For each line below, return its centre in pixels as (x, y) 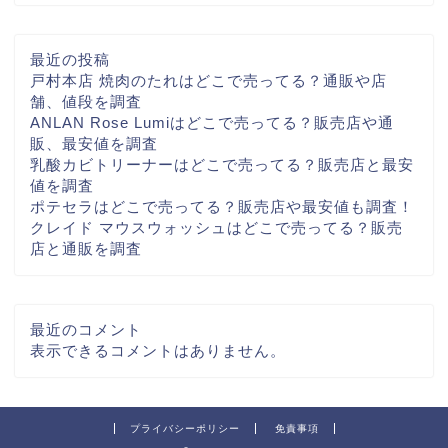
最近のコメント (86, 330)
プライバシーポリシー (184, 429)
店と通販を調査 (86, 249)
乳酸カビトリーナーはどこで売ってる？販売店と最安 (222, 165)
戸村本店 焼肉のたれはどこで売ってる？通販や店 (208, 81)
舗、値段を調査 (86, 102)
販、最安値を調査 (94, 144)
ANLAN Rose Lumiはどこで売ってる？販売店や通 (212, 123)
